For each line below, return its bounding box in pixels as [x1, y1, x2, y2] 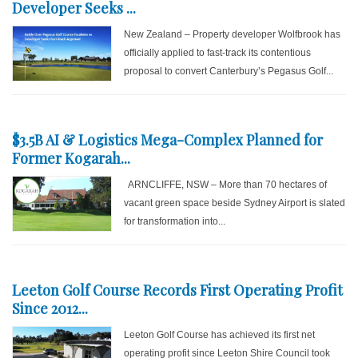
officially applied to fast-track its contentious [124, 47, 312, 58]
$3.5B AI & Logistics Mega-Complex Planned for [12, 130, 323, 149]
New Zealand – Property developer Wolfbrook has [124, 29, 341, 40]
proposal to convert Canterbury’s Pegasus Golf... [124, 66, 334, 77]
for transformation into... [124, 216, 226, 227]
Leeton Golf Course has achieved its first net [124, 329, 316, 340]
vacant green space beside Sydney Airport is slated [124, 197, 346, 209]
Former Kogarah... [12, 149, 130, 168]
